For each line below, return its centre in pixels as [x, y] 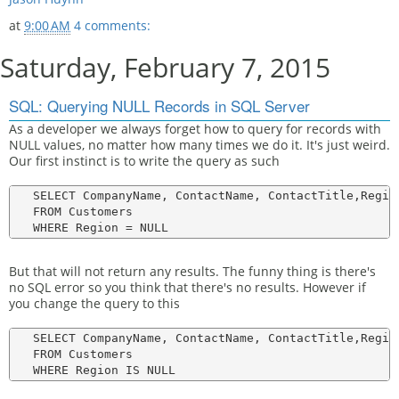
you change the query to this [94, 303]
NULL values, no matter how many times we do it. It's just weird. [199, 145]
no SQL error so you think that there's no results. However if [187, 287]
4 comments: [112, 25]
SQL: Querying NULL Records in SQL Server [159, 106]
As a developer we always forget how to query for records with [195, 129]
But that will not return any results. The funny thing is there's [192, 271]
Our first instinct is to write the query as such [144, 161]
